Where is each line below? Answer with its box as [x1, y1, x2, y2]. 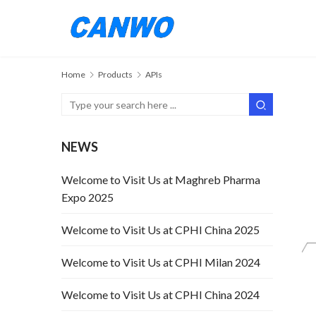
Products [98, 69, 133, 80]
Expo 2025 [61, 190, 114, 205]
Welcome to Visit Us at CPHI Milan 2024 [61, 255, 260, 269]
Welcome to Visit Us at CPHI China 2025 [61, 223, 260, 237]
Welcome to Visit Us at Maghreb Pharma [61, 173, 260, 187]
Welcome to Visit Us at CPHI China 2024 [61, 288, 260, 302]
